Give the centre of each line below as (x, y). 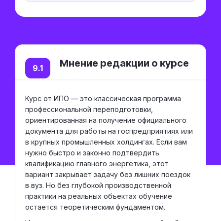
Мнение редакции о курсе (124, 63)
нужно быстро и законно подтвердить (92, 153)
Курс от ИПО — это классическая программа (103, 99)
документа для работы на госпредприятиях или (109, 131)
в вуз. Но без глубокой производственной (98, 185)
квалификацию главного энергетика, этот (97, 164)
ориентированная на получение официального (106, 120)
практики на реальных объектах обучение (99, 196)
